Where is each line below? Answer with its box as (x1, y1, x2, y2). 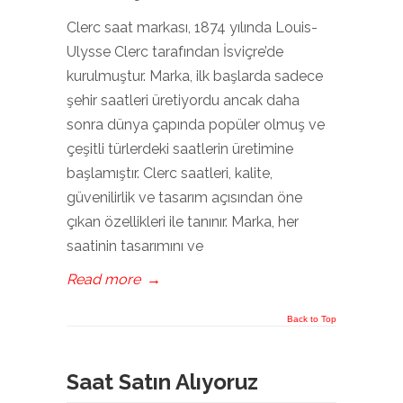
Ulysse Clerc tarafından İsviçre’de (67, 43, 283, 60)
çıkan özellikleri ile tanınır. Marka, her (67, 213, 299, 230)
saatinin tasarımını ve (67, 237, 203, 255)
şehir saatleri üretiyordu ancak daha (67, 92, 300, 109)
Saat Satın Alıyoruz (67, 369, 258, 395)
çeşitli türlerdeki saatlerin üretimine (67, 140, 293, 157)
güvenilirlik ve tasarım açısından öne (67, 189, 302, 206)
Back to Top (287, 314, 336, 324)
